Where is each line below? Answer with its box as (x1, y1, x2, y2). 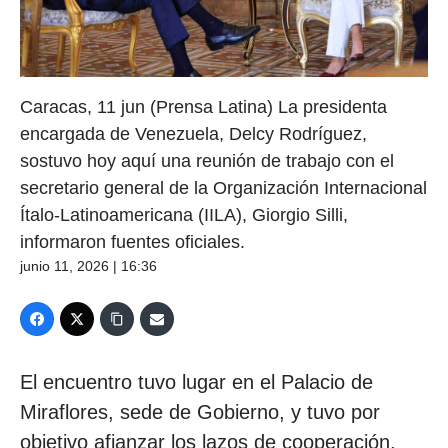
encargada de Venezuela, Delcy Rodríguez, (20, 123, 367, 144)
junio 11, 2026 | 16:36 (20, 257, 157, 274)
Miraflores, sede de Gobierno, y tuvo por (20, 400, 380, 423)
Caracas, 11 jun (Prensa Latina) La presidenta (20, 96, 387, 117)
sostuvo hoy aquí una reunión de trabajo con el (20, 150, 394, 171)
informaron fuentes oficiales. (20, 231, 245, 252)
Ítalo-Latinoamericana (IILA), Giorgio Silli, (20, 204, 348, 225)
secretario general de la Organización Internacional (20, 177, 427, 198)
